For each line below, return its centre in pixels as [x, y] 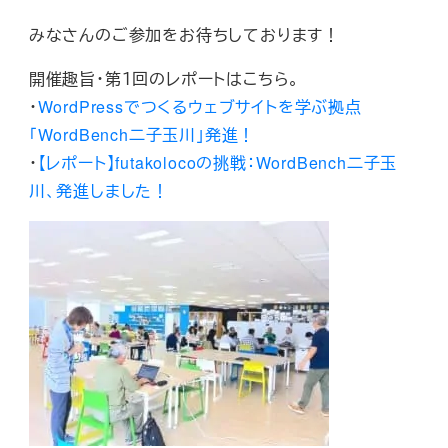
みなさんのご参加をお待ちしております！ [184, 35]
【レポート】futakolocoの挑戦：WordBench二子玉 [217, 163]
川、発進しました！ [98, 191]
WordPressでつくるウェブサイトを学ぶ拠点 [199, 107]
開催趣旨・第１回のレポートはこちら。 [164, 79]
